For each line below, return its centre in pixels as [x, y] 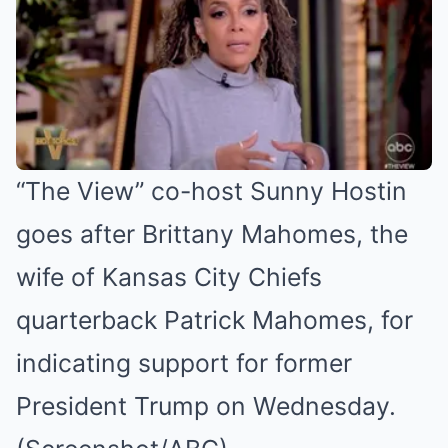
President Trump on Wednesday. [206, 405]
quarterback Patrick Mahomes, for [214, 319]
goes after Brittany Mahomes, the [212, 233]
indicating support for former [184, 362]
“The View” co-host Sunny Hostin [211, 190]
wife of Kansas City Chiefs [169, 276]
